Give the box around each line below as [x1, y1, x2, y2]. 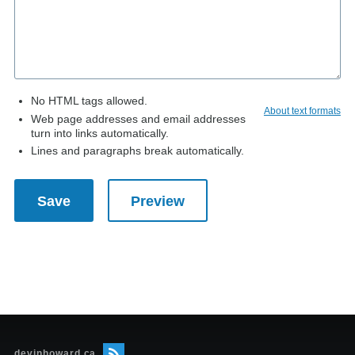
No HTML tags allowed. [31, 94, 147, 107]
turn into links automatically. [31, 126, 169, 139]
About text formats [263, 105, 341, 116]
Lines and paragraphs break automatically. [31, 144, 244, 157]
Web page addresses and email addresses [31, 112, 246, 125]
